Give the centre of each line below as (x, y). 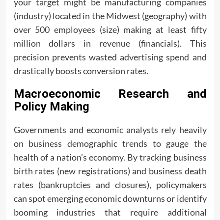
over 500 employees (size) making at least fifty (110, 29)
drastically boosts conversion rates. (81, 71)
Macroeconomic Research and (110, 94)
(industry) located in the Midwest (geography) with (110, 16)
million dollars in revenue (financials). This (110, 43)
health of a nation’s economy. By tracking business (110, 157)
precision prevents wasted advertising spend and (110, 57)
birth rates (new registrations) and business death (110, 171)
